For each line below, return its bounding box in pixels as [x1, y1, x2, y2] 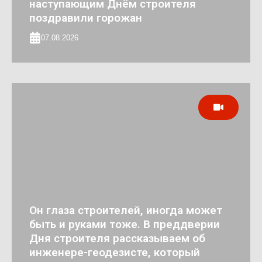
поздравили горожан [29, 11, 142, 25]
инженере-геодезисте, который [29, 245, 200, 259]
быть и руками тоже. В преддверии [29, 217, 220, 231]
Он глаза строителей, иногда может [29, 203, 222, 217]
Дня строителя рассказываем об [29, 231, 205, 245]
